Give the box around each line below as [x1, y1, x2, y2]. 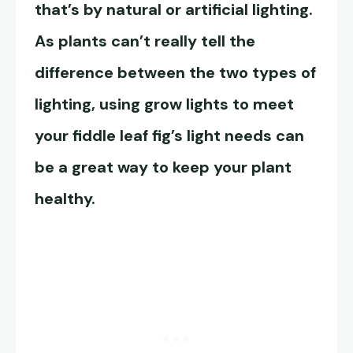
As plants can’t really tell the [35, 31, 255, 52]
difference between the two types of [35, 62, 316, 84]
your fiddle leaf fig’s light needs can [35, 125, 304, 147]
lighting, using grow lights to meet [35, 94, 294, 115]
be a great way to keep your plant [35, 157, 292, 178]
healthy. [35, 188, 95, 210]
